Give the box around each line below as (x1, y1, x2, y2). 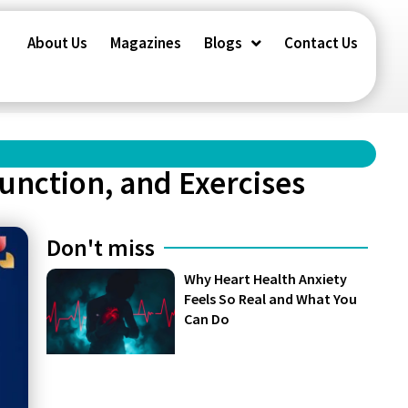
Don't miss (46, 232, 155, 262)
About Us (26, 33, 87, 53)
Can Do (184, 310, 230, 328)
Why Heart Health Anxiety (184, 270, 348, 288)
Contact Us (283, 33, 358, 53)
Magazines (109, 33, 181, 53)
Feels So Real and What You (184, 290, 358, 308)
